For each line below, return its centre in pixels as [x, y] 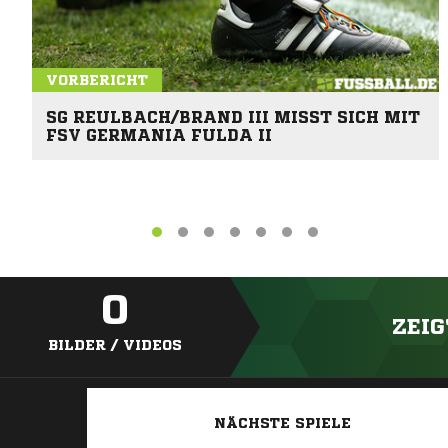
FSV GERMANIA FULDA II [159, 134]
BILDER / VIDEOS [115, 345]
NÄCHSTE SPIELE [282, 423]
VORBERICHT [97, 79]
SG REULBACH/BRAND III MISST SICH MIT [233, 116]
